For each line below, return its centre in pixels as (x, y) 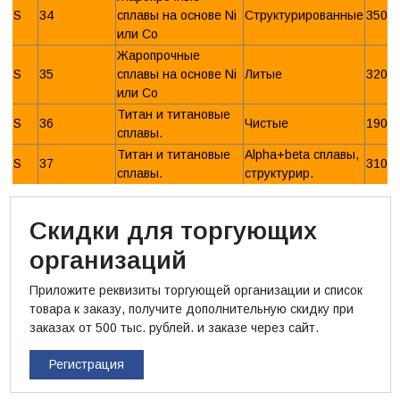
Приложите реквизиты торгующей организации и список (196, 290)
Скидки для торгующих (173, 230)
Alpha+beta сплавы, (302, 154)
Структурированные (304, 15)
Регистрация (86, 365)
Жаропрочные (158, 55)
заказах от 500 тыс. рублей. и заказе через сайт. (174, 327)
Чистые (267, 123)
